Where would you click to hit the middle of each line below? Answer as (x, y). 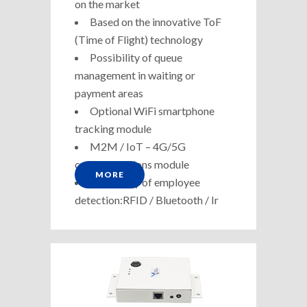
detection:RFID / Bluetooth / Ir (147, 199)
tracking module (113, 128)
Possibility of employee (145, 182)
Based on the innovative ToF (156, 21)
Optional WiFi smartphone (152, 110)
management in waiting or (135, 75)
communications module (132, 164)
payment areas (109, 93)
